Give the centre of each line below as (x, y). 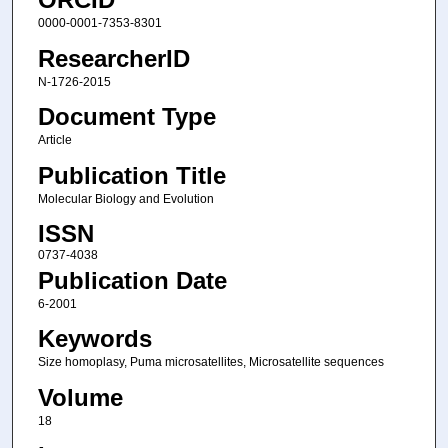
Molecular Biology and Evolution (125, 198)
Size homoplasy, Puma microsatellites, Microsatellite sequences (210, 362)
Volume (80, 397)
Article (54, 140)
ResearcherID (113, 58)
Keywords (94, 339)
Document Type (126, 117)
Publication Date (132, 280)
